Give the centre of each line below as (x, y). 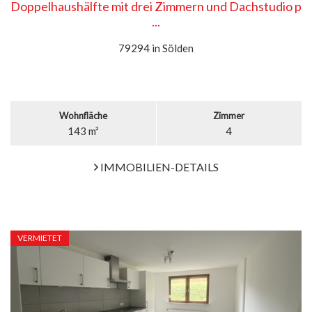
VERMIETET (40, 238)
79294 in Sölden (156, 48)
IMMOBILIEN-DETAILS (158, 167)
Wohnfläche (83, 116)
